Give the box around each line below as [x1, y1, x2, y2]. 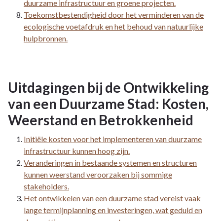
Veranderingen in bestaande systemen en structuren [24, 157, 197, 167]
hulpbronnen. [24, 33, 68, 43]
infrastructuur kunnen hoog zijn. [24, 146, 130, 155]
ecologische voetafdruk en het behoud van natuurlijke [24, 21, 203, 31]
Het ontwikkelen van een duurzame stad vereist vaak [24, 193, 201, 203]
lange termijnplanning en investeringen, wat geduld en [24, 205, 202, 215]
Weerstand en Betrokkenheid [8, 111, 193, 128]
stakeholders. [24, 181, 69, 191]
